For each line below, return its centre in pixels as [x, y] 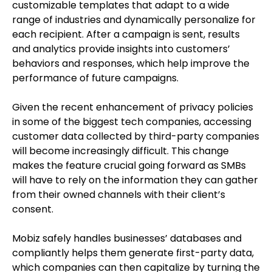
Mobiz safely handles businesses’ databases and [127, 238]
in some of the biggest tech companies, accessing [132, 122]
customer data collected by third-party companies [136, 136]
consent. [33, 209]
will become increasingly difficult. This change [121, 151]
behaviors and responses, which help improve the [131, 63]
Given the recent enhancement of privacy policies [133, 107]
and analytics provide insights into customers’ [121, 49]
